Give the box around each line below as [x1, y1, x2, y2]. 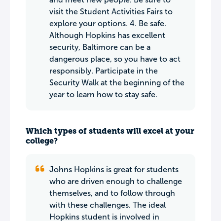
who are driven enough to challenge [49, 177, 182, 185]
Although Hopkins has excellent [49, 31, 165, 39]
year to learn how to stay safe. [49, 90, 157, 99]
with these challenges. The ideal [49, 201, 166, 209]
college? [26, 136, 58, 146]
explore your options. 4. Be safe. [49, 19, 166, 28]
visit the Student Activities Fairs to [49, 7, 173, 16]
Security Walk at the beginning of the [49, 78, 184, 87]
